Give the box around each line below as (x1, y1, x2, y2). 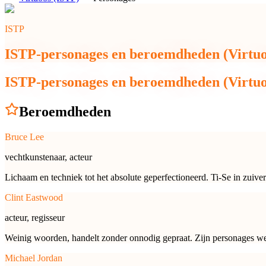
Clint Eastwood (5, 192, 63, 202)
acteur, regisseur (5, 212, 65, 223)
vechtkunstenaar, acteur (5, 151, 92, 162)
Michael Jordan (5, 252, 62, 263)
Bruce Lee (5, 131, 44, 142)
